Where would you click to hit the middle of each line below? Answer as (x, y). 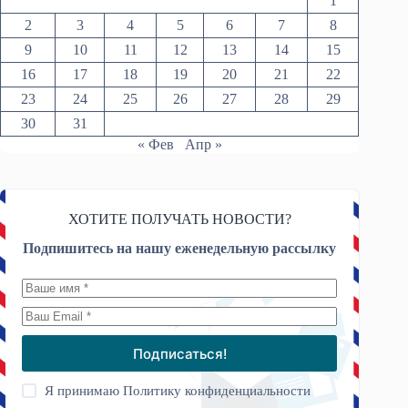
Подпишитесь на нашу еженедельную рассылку (180, 249)
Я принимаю (84, 391)
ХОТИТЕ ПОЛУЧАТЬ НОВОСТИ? (179, 219)
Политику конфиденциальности (217, 391)
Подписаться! (179, 353)
